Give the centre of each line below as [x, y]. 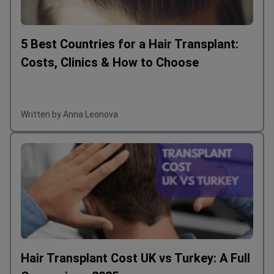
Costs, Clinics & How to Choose [110, 96]
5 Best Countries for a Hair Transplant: [130, 78]
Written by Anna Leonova [69, 148]
